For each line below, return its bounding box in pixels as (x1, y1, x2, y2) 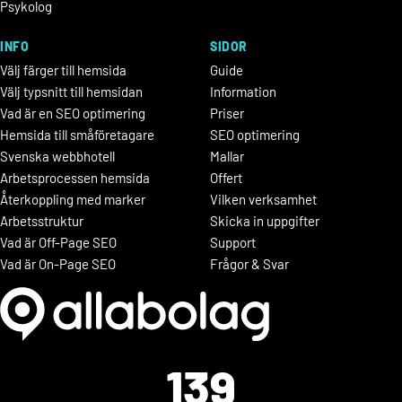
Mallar (210, 147, 244, 164)
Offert (210, 169, 242, 186)
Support (210, 233, 256, 250)
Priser (210, 104, 244, 121)
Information (210, 83, 276, 100)
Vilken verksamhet (210, 190, 317, 207)
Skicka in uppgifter (210, 212, 319, 229)
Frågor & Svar (210, 255, 289, 272)
